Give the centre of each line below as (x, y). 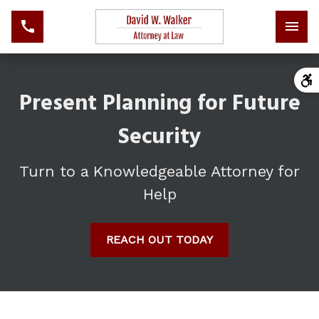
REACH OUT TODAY (159, 240)
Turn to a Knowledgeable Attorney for (159, 171)
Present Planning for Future (159, 104)
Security (159, 137)
